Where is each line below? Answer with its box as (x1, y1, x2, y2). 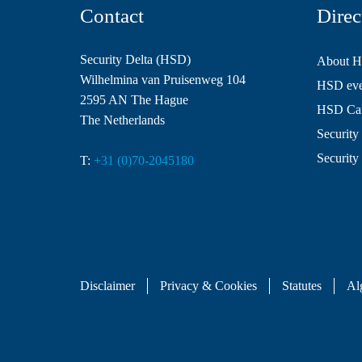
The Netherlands (80, 113, 165, 128)
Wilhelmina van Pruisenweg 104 (80, 73, 246, 87)
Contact (80, 5, 144, 27)
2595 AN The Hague (80, 93, 188, 107)
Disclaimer (80, 279, 135, 293)
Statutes (282, 279, 322, 293)
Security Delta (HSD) (80, 53, 191, 67)
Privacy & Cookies (160, 279, 257, 293)
